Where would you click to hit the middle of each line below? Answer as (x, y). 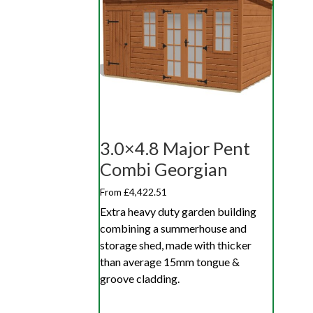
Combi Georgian (164, 169)
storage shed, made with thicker (176, 245)
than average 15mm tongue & (170, 262)
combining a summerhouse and (173, 228)
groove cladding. (140, 279)
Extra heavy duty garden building (178, 212)
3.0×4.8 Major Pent (175, 148)
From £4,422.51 (133, 191)
